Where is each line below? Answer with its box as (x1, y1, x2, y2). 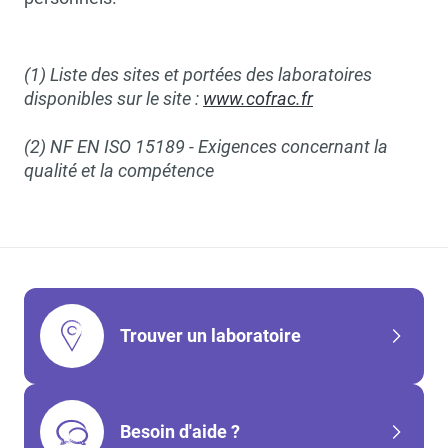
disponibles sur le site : (24, 88, 203, 109)
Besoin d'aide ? (120, 421, 240, 442)
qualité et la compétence (24, 160, 214, 181)
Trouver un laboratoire (120, 325, 301, 346)
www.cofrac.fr (203, 88, 313, 109)
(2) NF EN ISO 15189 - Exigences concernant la (24, 136, 388, 157)
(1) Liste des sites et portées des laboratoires (24, 64, 372, 85)
